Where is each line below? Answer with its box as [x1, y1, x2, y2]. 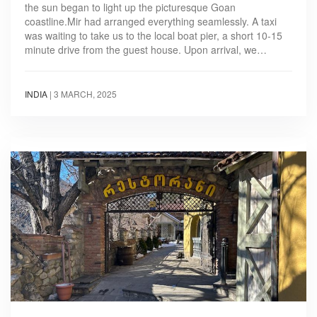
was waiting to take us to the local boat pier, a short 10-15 [25, 28, 282, 43]
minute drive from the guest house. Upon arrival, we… [25, 42, 267, 57]
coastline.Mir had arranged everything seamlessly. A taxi [25, 14, 277, 29]
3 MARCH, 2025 [54, 88, 117, 100]
